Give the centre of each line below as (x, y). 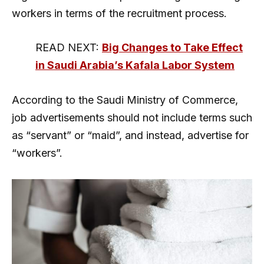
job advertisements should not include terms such (132, 118)
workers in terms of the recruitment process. (119, 13)
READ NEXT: (69, 48)
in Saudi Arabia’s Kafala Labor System (135, 65)
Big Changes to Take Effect (172, 48)
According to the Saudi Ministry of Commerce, (125, 100)
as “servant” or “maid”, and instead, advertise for (130, 136)
